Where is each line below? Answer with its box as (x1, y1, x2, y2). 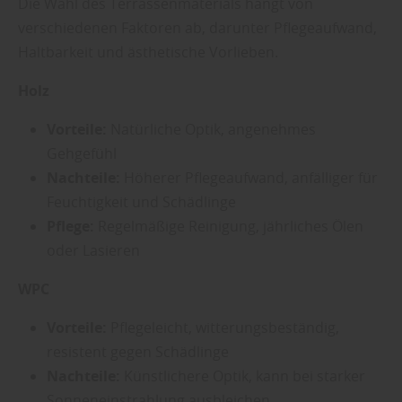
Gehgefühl (47, 143, 117, 163)
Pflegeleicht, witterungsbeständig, (107, 317, 339, 337)
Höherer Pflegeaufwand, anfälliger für (120, 167, 378, 188)
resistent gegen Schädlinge (47, 341, 229, 362)
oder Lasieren (47, 240, 140, 260)
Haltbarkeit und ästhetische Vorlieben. (18, 41, 278, 62)
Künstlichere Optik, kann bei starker (120, 365, 365, 386)
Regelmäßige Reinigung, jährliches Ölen (94, 215, 363, 236)
